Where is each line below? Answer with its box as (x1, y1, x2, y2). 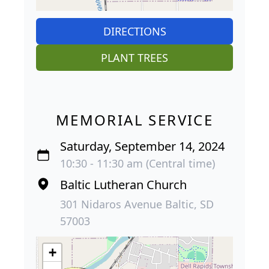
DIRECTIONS (103, 23, 166, 38)
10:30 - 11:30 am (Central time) (60, 156, 215, 171)
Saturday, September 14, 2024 (60, 138, 225, 154)
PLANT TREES (101, 50, 168, 65)
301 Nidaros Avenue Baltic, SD (60, 196, 214, 211)
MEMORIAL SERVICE (55, 109, 214, 130)
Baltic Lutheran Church (60, 176, 187, 193)
